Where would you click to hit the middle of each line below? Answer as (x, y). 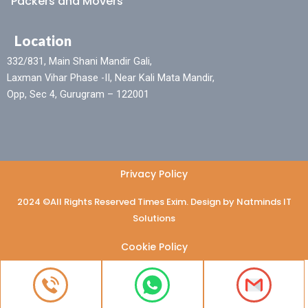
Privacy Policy (154, 174)
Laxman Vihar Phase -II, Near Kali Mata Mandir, (111, 77)
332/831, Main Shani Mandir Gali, (79, 61)
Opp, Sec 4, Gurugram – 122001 (78, 94)
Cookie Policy (154, 247)
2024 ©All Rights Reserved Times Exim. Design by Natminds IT (154, 202)
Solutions (154, 219)
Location (43, 40)
